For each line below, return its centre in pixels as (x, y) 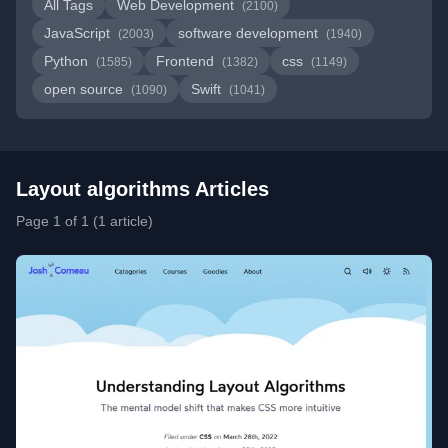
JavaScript (79, 33)
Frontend (187, 61)
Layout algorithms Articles (142, 189)
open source (85, 89)
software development (250, 33)
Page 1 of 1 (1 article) (84, 221)
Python (68, 61)
